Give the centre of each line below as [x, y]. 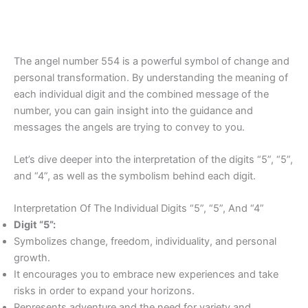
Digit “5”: [35, 225]
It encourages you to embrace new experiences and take [146, 275]
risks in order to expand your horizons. [104, 291]
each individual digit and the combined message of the [141, 94]
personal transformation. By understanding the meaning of [151, 77]
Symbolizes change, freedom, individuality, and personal [145, 242]
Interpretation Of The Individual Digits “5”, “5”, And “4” [139, 209]
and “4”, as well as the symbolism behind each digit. [135, 176]
